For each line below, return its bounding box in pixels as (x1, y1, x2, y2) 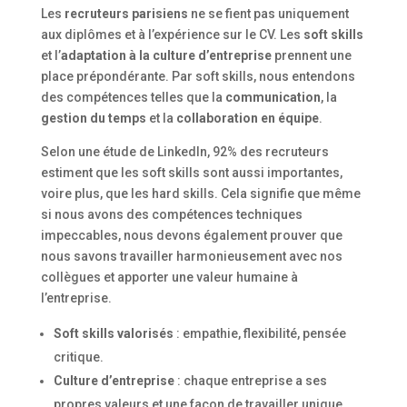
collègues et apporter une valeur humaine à (40, 269, 298, 284)
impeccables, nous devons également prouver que (40, 227, 342, 243)
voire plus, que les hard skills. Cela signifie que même (40, 185, 361, 201)
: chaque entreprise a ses (174, 372, 327, 388)
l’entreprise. (40, 290, 112, 305)
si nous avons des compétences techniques (40, 206, 303, 222)
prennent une (271, 47, 352, 63)
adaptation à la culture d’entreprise (60, 47, 272, 63)
